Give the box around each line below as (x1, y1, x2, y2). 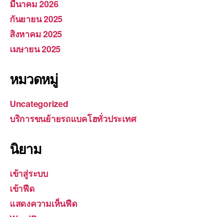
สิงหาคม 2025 (10, 28, 62, 41)
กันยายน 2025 (10, 13, 63, 26)
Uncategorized (10, 97, 68, 110)
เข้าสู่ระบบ (10, 167, 48, 180)
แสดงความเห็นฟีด (10, 197, 77, 210)
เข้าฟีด (10, 182, 35, 195)
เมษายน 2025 (10, 43, 61, 56)
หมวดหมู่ (10, 69, 58, 89)
